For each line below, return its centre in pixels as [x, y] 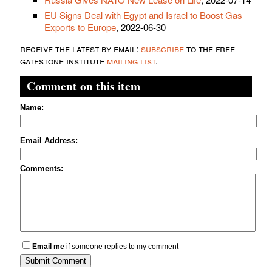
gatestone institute [63, 61]
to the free [209, 49]
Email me [48, 247]
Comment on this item [83, 86]
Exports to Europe [80, 27]
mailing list [131, 61]
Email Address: [49, 141]
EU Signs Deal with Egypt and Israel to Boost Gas [143, 15]
